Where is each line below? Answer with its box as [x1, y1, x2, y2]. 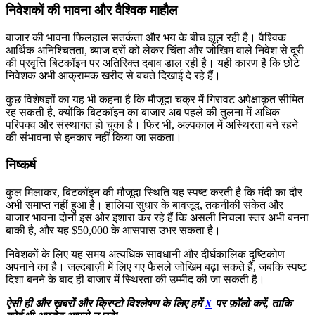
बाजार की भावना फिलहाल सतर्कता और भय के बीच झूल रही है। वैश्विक [6, 32, 286, 44]
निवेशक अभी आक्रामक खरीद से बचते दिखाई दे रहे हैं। [6, 70, 221, 82]
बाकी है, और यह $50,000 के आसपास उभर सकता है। [6, 224, 221, 236]
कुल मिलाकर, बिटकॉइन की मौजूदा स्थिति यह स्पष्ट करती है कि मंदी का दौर [6, 186, 302, 198]
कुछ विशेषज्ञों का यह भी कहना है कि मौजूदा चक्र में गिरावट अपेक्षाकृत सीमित [6, 94, 304, 106]
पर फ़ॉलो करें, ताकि [212, 297, 292, 309]
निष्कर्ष [6, 157, 36, 172]
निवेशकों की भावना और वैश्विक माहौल [6, 3, 177, 18]
